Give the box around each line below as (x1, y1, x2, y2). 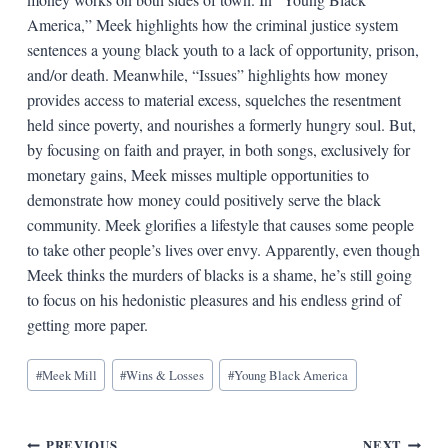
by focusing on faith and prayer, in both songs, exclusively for (26, 138, 410, 160)
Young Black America (234, 366, 349, 385)
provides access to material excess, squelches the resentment (26, 88, 401, 110)
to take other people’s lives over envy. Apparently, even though (26, 238, 420, 260)
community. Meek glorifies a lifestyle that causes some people (26, 213, 414, 235)
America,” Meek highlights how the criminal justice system (26, 13, 398, 35)
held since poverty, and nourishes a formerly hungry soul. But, (26, 113, 416, 135)
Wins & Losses (126, 366, 205, 385)
